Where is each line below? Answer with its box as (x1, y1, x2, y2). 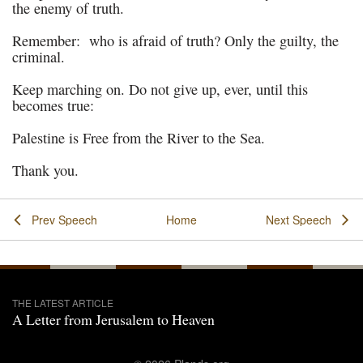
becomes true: (12, 96, 94, 115)
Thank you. (12, 160, 79, 180)
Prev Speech (31, 211, 97, 228)
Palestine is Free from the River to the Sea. (12, 128, 265, 147)
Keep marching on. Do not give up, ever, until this (12, 79, 308, 99)
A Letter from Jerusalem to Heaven (12, 310, 215, 329)
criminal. (12, 47, 65, 66)
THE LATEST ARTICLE (12, 296, 113, 310)
